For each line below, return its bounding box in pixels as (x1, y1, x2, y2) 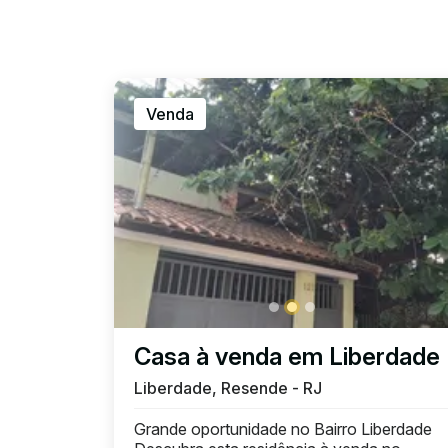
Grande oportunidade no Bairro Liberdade (134, 419, 432, 440)
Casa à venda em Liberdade (134, 342, 440, 372)
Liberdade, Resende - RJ (134, 378, 322, 399)
